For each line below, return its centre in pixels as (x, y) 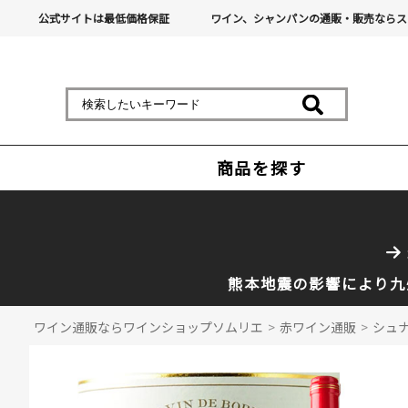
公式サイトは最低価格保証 (104, 18)
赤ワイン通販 (318, 326)
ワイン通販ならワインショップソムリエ (148, 326)
